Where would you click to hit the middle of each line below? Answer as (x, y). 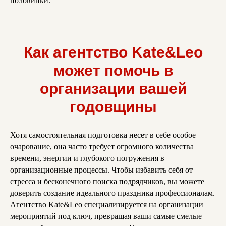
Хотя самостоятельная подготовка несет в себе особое (103, 135)
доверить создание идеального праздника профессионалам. (112, 193)
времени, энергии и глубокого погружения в (87, 158)
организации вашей (113, 89)
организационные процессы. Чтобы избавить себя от (101, 170)
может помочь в (113, 71)
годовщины (113, 107)
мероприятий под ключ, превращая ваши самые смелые (106, 216)
